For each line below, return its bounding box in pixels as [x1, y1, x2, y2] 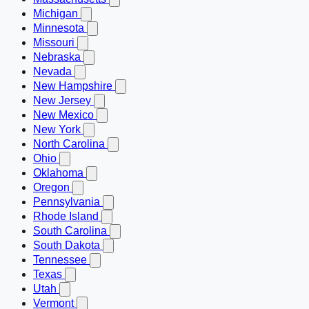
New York [33, 123, 83, 136]
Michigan [33, 8, 81, 20]
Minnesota [33, 22, 87, 34]
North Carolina [33, 138, 108, 150]
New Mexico [33, 109, 97, 121]
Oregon [33, 181, 72, 194]
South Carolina [33, 225, 110, 237]
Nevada [33, 66, 74, 78]
